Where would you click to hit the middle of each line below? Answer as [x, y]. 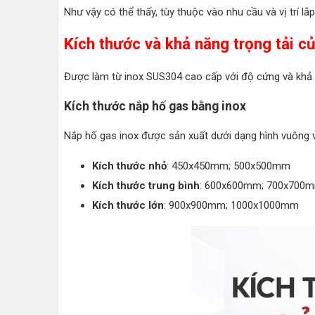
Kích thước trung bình [146, 186]
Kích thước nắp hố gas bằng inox [155, 106]
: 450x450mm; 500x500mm [229, 166]
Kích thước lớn [128, 206]
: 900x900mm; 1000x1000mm [231, 206]
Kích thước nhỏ [129, 166]
